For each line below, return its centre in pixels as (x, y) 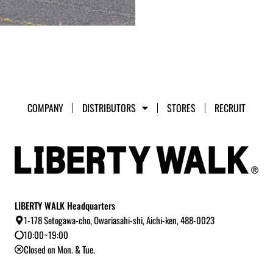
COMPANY (45, 108)
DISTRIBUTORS (109, 108)
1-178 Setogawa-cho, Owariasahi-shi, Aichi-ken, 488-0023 (119, 220)
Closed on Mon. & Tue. (59, 250)
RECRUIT (230, 108)
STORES (181, 108)
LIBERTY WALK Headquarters (65, 206)
